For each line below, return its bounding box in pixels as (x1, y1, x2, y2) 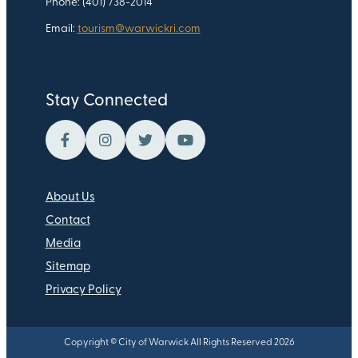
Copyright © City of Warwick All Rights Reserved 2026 (63, 337, 295, 348)
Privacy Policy (45, 284, 121, 296)
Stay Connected (45, 92, 168, 109)
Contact (45, 214, 90, 227)
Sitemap (45, 261, 90, 273)
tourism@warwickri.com (77, 22, 201, 35)
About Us (45, 191, 95, 204)
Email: (45, 22, 78, 35)
